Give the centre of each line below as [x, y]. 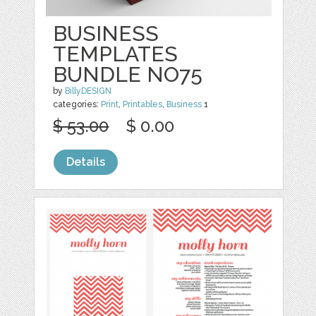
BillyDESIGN [89, 91]
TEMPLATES [116, 54]
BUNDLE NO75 [128, 74]
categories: [77, 104]
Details [86, 162]
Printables [143, 104]
